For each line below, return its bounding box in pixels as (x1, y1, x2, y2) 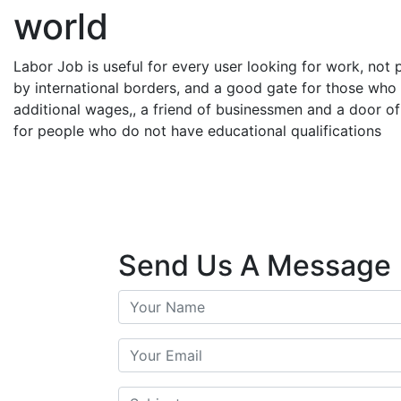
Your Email (117, 339, 190, 357)
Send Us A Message (118, 248, 391, 283)
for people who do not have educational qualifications (13, 122, 386, 140)
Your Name (117, 291, 192, 309)
